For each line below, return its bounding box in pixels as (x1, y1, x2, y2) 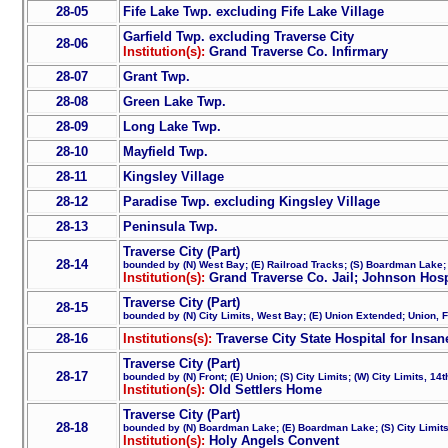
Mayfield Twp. (122, 143, 208, 159)
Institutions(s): (122, 330, 216, 346)
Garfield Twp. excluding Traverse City (122, 28, 354, 44)
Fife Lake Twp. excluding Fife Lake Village (122, 3, 384, 19)
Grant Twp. (122, 68, 190, 84)
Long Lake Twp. (122, 118, 221, 134)
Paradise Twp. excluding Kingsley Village (122, 193, 380, 209)
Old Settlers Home (208, 381, 322, 397)
